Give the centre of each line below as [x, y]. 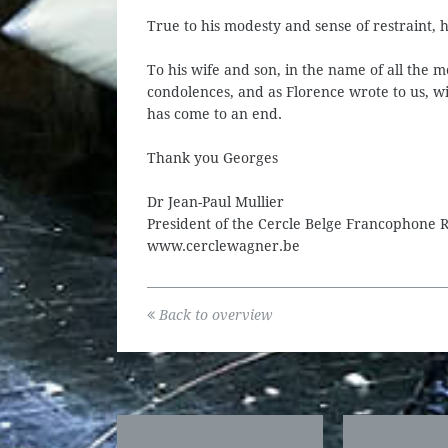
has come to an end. [214, 114]
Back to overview [215, 315]
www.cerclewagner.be [223, 246]
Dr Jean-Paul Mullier [215, 202]
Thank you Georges [212, 158]
